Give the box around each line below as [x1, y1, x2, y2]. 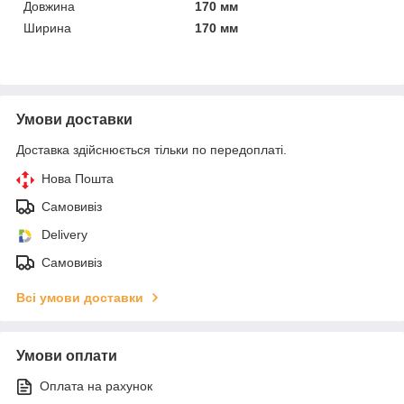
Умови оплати [16, 347, 117, 363]
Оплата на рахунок [40, 378, 152, 393]
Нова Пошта [41, 170, 114, 186]
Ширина [23, 20, 71, 35]
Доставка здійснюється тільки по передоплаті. [16, 142, 287, 157]
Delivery [41, 226, 87, 242]
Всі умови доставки [16, 289, 143, 305]
